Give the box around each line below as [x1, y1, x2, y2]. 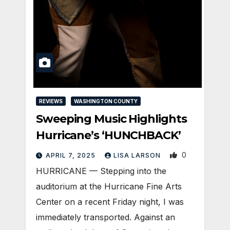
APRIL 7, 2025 [46, 151, 98, 159]
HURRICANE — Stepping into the [36, 165, 166, 176]
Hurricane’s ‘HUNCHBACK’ [36, 128, 181, 142]
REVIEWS [39, 98, 63, 104]
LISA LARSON [113, 151, 163, 159]
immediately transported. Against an [36, 212, 175, 222]
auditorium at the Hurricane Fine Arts [36, 181, 182, 191]
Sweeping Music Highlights [36, 111, 187, 126]
